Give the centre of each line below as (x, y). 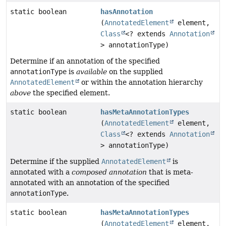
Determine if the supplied (56, 162)
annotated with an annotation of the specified (90, 183)
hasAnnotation (127, 12)
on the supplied (135, 72)
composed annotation (109, 172)
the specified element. (70, 93)
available (92, 72)
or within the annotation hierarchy (141, 82)
